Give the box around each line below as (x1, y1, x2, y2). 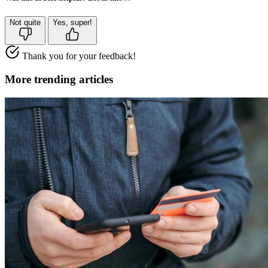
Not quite (10, 18, 41, 28)
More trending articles (5, 73, 113, 86)
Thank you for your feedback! (22, 51, 136, 62)
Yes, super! (53, 18, 92, 28)
